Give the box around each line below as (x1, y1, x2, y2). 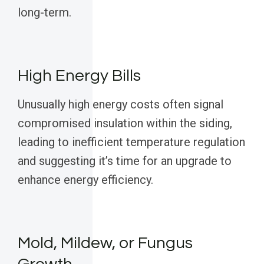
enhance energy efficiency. (18, 173, 153, 187)
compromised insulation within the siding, (18, 116, 232, 131)
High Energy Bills (18, 67, 141, 85)
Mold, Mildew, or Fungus (18, 235, 193, 252)
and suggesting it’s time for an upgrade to (18, 154, 232, 169)
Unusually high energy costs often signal (18, 97, 223, 112)
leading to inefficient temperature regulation (18, 135, 245, 150)
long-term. (18, 5, 71, 20)
